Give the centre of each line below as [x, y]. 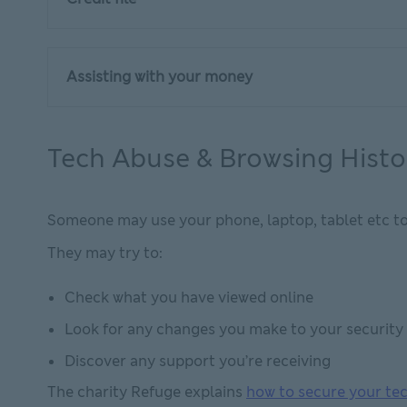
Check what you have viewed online [189, 298]
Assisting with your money [161, 77]
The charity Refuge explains [147, 392]
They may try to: [105, 253]
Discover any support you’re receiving [199, 361]
